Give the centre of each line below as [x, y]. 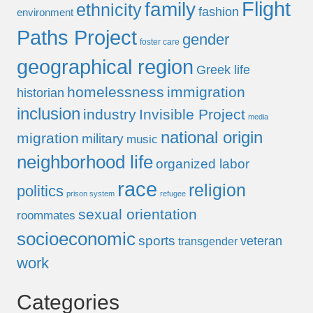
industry [110, 115]
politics [40, 191]
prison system [90, 194]
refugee [173, 194]
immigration [206, 92]
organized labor [203, 164]
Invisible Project [192, 115]
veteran [261, 241]
